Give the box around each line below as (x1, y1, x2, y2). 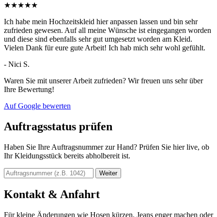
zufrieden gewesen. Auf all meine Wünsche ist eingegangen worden (4, 26, 211, 35)
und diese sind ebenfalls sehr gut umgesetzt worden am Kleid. (4, 35, 192, 44)
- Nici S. (4, 60, 30, 69)
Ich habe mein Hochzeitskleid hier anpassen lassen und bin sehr (4, 17, 198, 26)
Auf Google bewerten (4, 102, 71, 110)
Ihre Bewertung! (4, 85, 54, 94)
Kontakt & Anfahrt (4, 188, 100, 201)
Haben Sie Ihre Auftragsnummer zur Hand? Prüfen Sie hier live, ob (4, 143, 209, 152)
